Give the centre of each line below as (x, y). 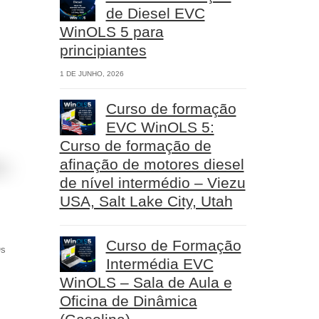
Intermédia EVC (159, 264)
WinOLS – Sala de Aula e (146, 282)
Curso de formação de (135, 146)
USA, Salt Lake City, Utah (146, 201)
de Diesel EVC (155, 13)
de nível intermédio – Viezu (152, 183)
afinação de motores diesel (152, 164)
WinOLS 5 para (111, 32)
